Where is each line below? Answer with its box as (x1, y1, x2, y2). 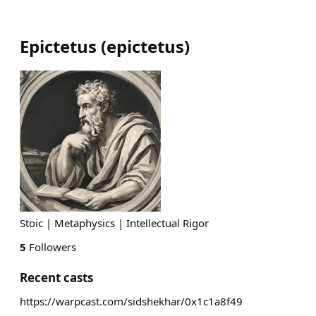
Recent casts (20, 269, 93, 286)
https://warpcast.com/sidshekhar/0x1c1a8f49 (20, 294, 243, 308)
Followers (26, 240, 76, 254)
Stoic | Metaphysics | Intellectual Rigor (20, 216, 209, 230)
